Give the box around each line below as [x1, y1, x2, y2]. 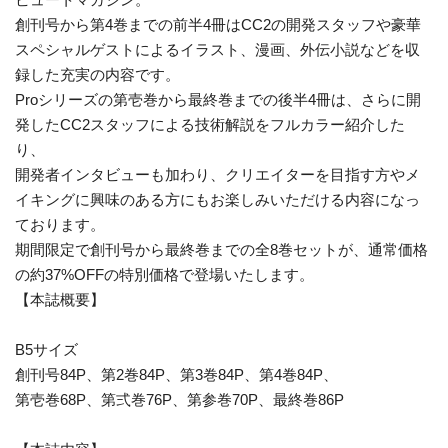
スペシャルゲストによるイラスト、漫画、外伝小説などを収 [15, 41, 420, 59]
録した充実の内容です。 [15, 66, 180, 84]
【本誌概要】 [15, 291, 105, 309]
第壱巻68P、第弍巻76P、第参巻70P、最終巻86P [15, 391, 344, 409]
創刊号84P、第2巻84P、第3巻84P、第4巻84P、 [15, 366, 338, 384]
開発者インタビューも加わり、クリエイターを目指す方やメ [15, 166, 420, 184]
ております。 [15, 216, 105, 234]
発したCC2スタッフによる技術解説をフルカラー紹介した [15, 116, 405, 134]
